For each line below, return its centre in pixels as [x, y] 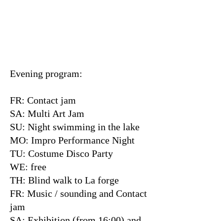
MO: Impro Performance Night [72, 140]
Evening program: [46, 74]
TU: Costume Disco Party [61, 153]
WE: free [28, 167]
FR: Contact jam [43, 100]
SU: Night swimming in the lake [75, 127]
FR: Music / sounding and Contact [78, 193]
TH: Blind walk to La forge [64, 180]
